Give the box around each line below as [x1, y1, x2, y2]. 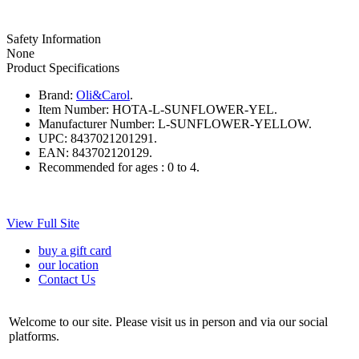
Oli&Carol [76, 87, 130, 102]
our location [38, 257, 99, 272]
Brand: [38, 87, 73, 102]
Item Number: [38, 102, 109, 116]
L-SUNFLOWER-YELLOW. [158, 116, 312, 131]
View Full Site [6, 216, 79, 230]
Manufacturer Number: [38, 116, 155, 131]
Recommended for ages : [38, 159, 164, 174]
